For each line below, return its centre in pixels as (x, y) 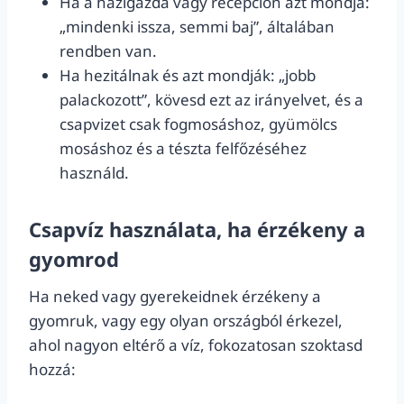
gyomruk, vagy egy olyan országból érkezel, (186, 321)
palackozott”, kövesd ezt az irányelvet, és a (211, 100)
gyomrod (74, 259)
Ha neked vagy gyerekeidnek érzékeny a (175, 296)
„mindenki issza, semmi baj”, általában (197, 27)
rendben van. (108, 51)
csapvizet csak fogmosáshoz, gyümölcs (198, 124)
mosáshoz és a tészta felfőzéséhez (183, 148)
